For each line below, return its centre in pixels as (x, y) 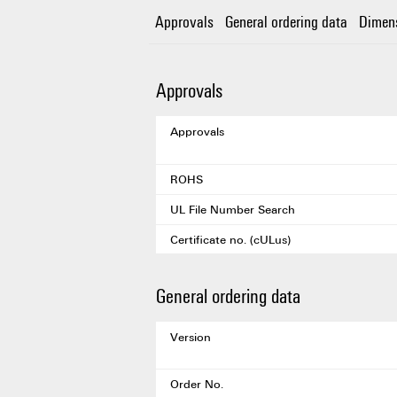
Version (191, 336)
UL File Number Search (233, 210)
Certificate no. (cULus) (230, 239)
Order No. (197, 384)
